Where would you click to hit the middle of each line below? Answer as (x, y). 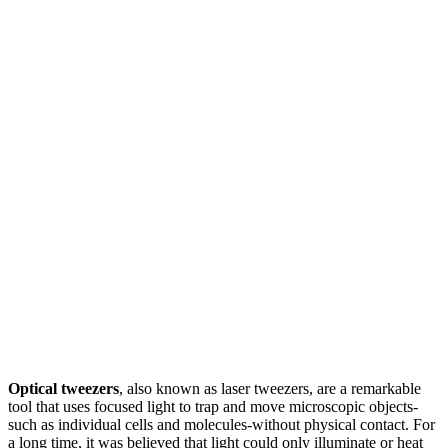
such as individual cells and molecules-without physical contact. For (221, 424)
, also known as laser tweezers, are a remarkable (270, 388)
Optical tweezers (63, 388)
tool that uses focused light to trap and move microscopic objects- (213, 406)
